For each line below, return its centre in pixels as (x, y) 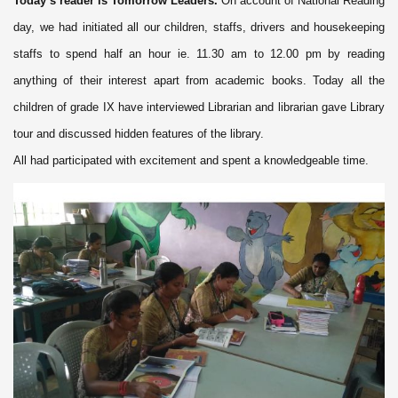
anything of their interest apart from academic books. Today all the (199, 80)
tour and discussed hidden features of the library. (139, 133)
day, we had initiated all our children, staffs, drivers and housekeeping (199, 27)
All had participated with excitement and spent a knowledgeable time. (191, 160)
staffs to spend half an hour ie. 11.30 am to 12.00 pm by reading (199, 53)
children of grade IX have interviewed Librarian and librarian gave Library (199, 107)
